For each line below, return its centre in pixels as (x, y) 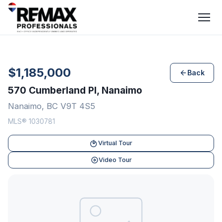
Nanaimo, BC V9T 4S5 (52, 106)
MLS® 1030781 (31, 121)
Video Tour (115, 160)
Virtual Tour (115, 143)
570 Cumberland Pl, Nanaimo (75, 90)
